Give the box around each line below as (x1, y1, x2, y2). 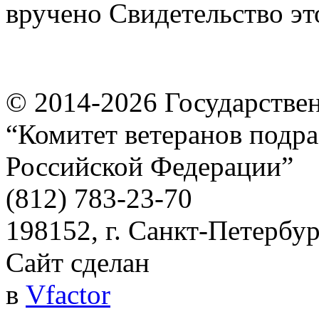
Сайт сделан (6, 247, 150, 278)
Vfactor (26, 279, 110, 310)
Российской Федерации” (6, 151, 293, 182)
